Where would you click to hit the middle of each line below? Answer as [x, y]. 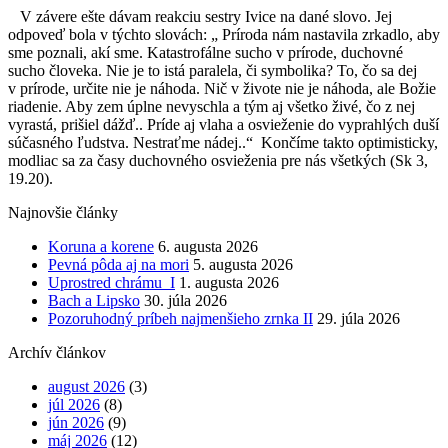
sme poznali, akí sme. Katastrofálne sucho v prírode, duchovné [205, 52]
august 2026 [86, 386]
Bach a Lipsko [94, 300]
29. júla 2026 [358, 318]
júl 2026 [74, 404]
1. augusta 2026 [229, 282]
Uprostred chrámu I [111, 282]
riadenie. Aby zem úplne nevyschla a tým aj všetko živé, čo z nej [211, 106]
